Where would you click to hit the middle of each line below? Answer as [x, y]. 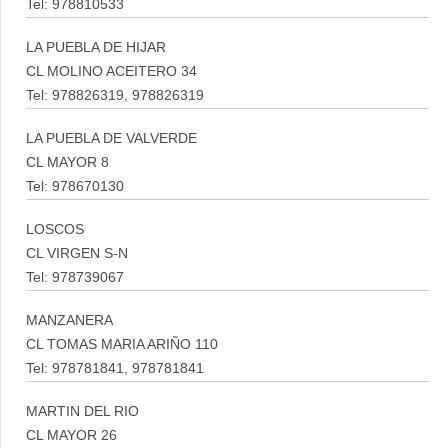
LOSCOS [55, 229]
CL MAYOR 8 [67, 162]
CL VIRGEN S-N [77, 253]
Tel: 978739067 [75, 277]
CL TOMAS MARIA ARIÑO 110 [122, 344]
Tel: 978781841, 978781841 [115, 368]
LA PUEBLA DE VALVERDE [111, 138]
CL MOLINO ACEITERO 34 [111, 71]
